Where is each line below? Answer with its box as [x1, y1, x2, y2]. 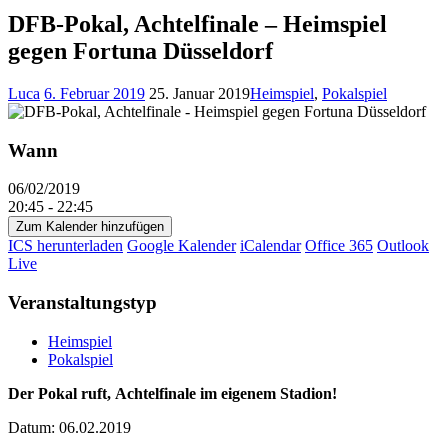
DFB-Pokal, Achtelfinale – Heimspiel [8, 10, 387, 37]
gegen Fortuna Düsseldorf [8, 37, 273, 64]
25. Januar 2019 [149, 84, 250, 102]
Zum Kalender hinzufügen [16, 219, 164, 235]
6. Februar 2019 [44, 84, 145, 102]
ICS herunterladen [8, 237, 123, 255]
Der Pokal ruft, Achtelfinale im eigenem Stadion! [8, 384, 337, 402]
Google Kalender [127, 237, 236, 255]
